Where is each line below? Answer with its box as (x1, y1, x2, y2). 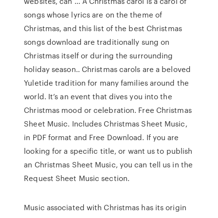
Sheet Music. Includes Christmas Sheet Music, (24, 118, 187, 129)
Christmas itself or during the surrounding (24, 50, 173, 61)
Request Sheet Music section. (24, 173, 130, 183)
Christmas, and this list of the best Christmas (24, 23, 182, 34)
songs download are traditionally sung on (24, 36, 170, 47)
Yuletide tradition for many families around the (24, 77, 189, 88)
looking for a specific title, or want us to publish (24, 145, 193, 156)
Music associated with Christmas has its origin (24, 202, 186, 213)
